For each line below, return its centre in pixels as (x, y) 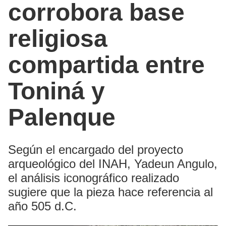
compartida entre (106, 65)
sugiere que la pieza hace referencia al (110, 192)
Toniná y (56, 91)
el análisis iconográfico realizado (94, 178)
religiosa (58, 39)
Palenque (62, 118)
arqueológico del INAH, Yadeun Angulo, (113, 164)
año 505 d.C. (42, 206)
